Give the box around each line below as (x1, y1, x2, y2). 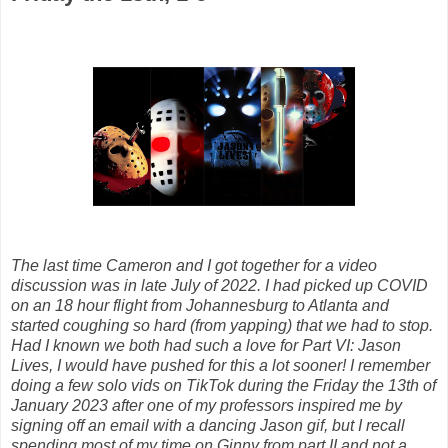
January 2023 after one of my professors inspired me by (11, 397, 402, 415)
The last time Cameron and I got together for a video (11, 257, 377, 275)
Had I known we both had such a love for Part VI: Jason (11, 337, 401, 355)
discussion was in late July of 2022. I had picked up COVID (11, 277, 428, 295)
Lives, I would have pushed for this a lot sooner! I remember (11, 357, 430, 375)
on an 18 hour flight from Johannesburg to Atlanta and (11, 297, 389, 315)
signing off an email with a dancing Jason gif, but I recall (11, 417, 405, 435)
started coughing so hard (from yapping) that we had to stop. (11, 317, 433, 335)
